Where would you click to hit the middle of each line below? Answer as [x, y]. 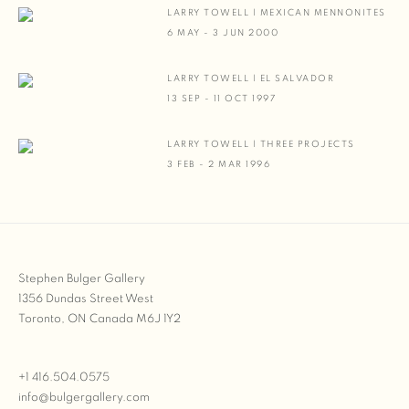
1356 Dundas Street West [86, 299]
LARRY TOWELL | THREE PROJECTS [261, 144]
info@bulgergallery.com [84, 398]
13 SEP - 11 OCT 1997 [222, 99]
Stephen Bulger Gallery [82, 279]
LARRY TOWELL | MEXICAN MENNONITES [277, 13]
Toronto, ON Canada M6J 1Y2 [100, 319]
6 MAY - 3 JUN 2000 [223, 33]
